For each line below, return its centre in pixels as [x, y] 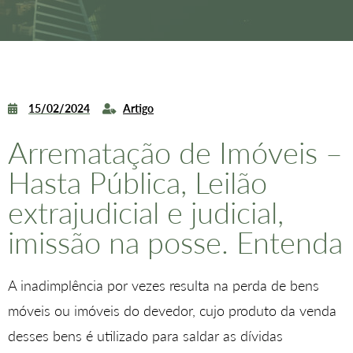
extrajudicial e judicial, [146, 212]
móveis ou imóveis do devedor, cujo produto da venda [172, 310]
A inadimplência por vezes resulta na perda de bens [163, 285]
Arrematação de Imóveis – [175, 152]
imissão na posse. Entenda [175, 242]
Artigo [138, 108]
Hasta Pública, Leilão [137, 182]
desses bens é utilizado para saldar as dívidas [145, 335]
